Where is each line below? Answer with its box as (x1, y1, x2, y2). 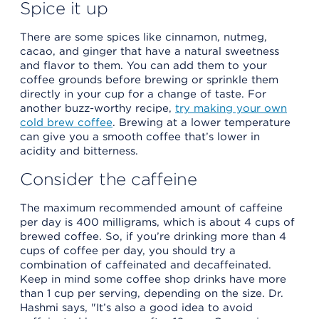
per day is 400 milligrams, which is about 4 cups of (20, 215, 295, 229)
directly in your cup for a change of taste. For (20, 87, 266, 100)
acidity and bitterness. (20, 144, 138, 157)
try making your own (175, 101, 287, 115)
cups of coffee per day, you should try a (20, 244, 236, 257)
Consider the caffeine (20, 168, 197, 189)
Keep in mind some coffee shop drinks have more (20, 272, 286, 286)
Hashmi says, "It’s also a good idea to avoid (20, 300, 253, 314)
